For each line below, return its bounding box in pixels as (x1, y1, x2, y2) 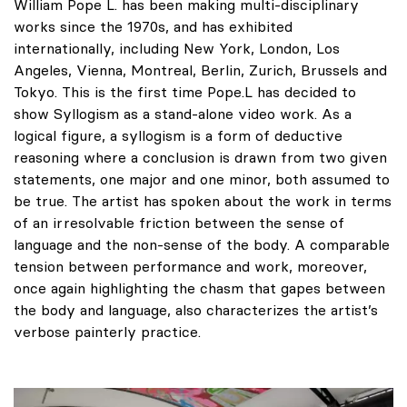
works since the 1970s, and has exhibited (14, 17, 293, 36)
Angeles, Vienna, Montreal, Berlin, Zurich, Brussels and (14, 61, 387, 80)
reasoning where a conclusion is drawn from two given (14, 148, 387, 167)
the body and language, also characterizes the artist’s (14, 301, 378, 320)
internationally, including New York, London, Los (14, 39, 340, 58)
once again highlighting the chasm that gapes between (14, 279, 385, 298)
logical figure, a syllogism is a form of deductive (14, 126, 342, 145)
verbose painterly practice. (14, 323, 201, 342)
